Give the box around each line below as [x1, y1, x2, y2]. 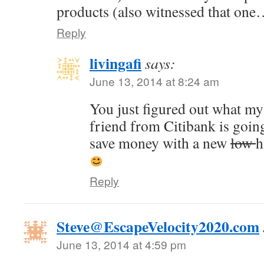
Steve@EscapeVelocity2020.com [57, 215, 259, 237]
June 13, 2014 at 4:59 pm [57, 236, 186, 252]
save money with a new [90, 133, 230, 153]
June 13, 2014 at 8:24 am [90, 73, 219, 89]
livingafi [90, 52, 141, 74]
